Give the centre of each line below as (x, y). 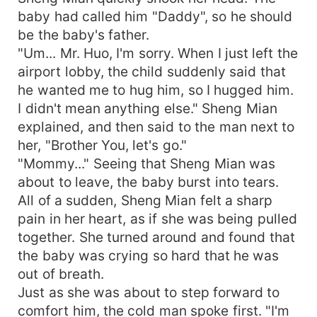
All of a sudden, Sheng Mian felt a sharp (145, 200)
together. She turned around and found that (156, 237)
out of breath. (61, 273)
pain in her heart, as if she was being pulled (157, 218)
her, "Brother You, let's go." (102, 145)
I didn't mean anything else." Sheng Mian (148, 108)
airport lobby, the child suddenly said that (152, 71)
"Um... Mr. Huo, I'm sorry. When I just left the (158, 53)
